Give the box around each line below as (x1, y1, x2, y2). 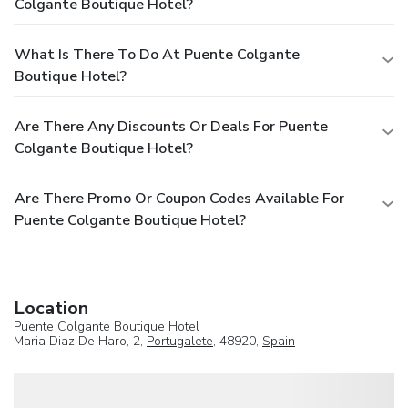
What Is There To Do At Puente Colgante (15, 44, 300, 65)
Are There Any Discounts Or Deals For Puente (15, 116, 328, 137)
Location (14, 295, 88, 321)
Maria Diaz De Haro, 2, (14, 331, 147, 350)
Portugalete (147, 331, 213, 350)
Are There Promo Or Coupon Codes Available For (15, 188, 344, 209)
